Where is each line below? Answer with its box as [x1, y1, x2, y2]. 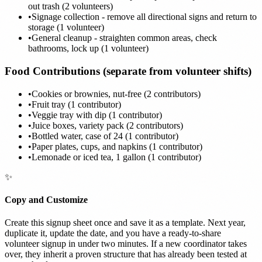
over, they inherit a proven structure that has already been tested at [5, 249, 247, 260]
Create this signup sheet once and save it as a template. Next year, [5, 218, 246, 228]
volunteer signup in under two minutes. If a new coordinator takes [5, 239, 247, 249]
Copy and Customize [5, 195, 88, 205]
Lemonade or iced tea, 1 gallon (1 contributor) [32, 151, 201, 162]
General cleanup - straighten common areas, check [32, 33, 217, 43]
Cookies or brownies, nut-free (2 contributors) [32, 88, 201, 99]
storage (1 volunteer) [28, 22, 104, 33]
